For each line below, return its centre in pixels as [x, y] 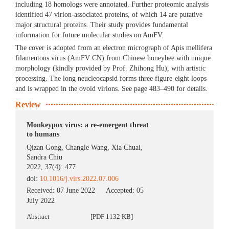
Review [28, 105]
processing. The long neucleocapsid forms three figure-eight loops [111, 79]
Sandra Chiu [45, 157]
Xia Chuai [126, 148]
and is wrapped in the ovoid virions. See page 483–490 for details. [111, 89]
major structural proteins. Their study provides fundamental [102, 25]
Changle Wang [87, 148]
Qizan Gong [44, 148]
